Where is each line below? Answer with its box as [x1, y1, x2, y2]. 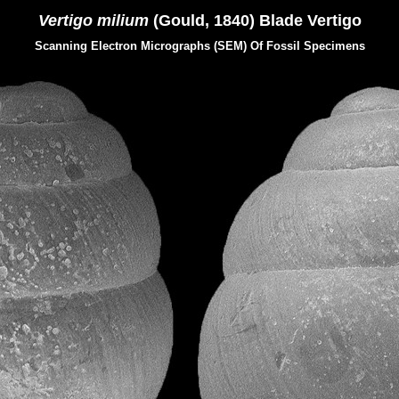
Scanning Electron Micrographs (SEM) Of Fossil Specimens [34, 39, 365, 53]
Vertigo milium [37, 12, 149, 29]
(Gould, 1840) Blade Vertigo [148, 12, 362, 29]
